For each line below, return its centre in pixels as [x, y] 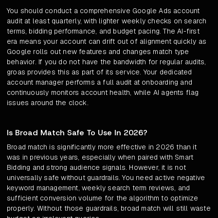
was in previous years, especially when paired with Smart [100, 157]
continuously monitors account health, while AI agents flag [103, 93]
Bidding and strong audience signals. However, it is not [97, 168]
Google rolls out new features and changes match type [98, 52]
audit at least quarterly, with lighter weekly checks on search [107, 21]
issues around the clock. [48, 103]
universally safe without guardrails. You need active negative [106, 178]
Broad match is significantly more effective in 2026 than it [102, 147]
